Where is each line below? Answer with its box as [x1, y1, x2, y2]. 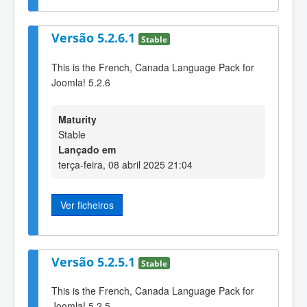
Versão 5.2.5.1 [51, 253, 138, 270]
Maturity [58, 112, 97, 127]
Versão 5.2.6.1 [51, 29, 138, 47]
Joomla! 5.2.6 [51, 75, 110, 89]
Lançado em [58, 143, 116, 157]
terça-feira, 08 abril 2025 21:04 [58, 158, 193, 172]
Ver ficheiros [60, 198, 114, 212]
